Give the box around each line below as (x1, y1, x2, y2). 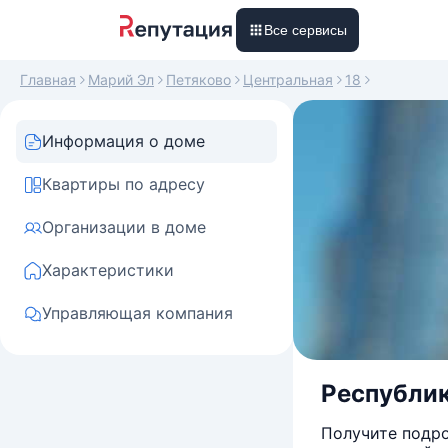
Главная (20, 71, 76, 88)
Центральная (243, 71, 333, 88)
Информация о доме (42, 131, 205, 151)
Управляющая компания (42, 303, 233, 323)
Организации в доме (42, 217, 206, 237)
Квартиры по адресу (42, 174, 205, 194)
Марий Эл (88, 71, 154, 88)
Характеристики (42, 260, 174, 280)
